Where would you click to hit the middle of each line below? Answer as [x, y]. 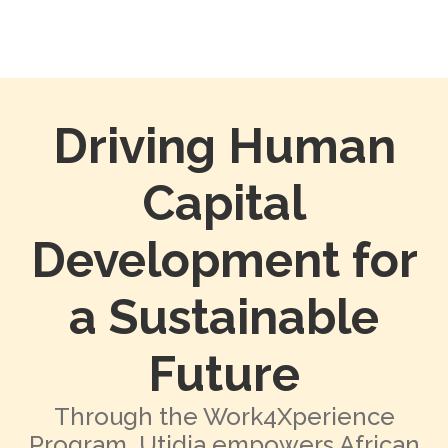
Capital [224, 203]
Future [224, 374]
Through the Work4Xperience [224, 417]
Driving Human [224, 146]
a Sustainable [224, 317]
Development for [224, 260]
